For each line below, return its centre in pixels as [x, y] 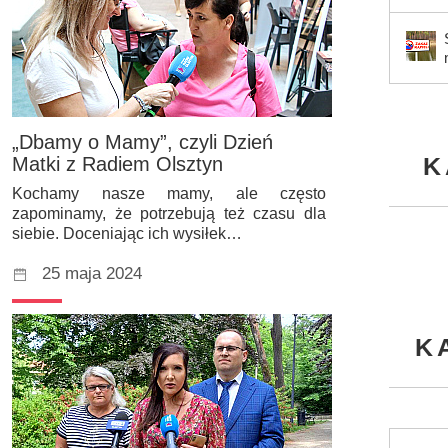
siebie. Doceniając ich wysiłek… [127, 233]
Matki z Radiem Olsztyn [117, 163]
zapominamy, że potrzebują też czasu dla [169, 213]
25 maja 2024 [92, 273]
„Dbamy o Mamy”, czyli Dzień [142, 141]
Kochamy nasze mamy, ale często [169, 193]
